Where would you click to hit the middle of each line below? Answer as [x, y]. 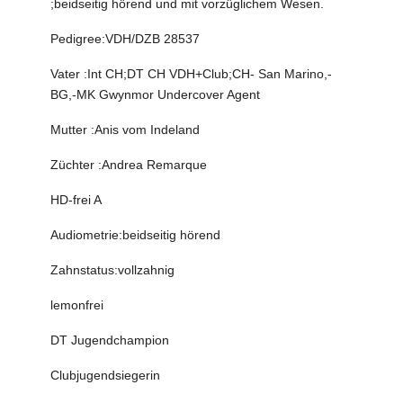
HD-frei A [76, 200]
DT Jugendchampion [110, 340]
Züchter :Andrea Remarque [129, 165]
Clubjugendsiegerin [106, 376]
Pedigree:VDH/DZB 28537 [125, 39]
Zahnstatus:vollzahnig [113, 270]
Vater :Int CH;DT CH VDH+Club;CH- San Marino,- [192, 74]
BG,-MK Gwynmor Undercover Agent [156, 95]
